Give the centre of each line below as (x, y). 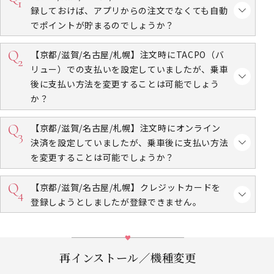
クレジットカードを (180, 187)
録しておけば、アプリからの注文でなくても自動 (129, 10)
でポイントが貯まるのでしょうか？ (103, 25)
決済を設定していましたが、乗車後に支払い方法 (130, 143)
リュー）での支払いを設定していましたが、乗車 (130, 69)
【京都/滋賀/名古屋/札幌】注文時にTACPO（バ (128, 55)
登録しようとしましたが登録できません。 (116, 202)
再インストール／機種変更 (128, 257)
